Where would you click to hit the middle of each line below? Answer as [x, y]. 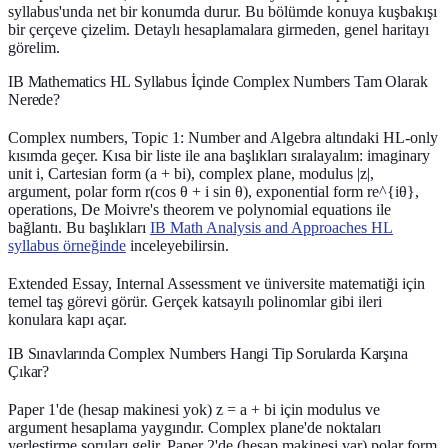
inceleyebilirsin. [177, 245]
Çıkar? [29, 371]
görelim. [34, 47]
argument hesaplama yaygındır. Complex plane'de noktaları [194, 427]
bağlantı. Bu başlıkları [79, 227]
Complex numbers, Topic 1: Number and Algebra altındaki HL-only [223, 137]
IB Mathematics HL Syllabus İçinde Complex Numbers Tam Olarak [218, 81]
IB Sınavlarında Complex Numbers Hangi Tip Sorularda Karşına [208, 353]
